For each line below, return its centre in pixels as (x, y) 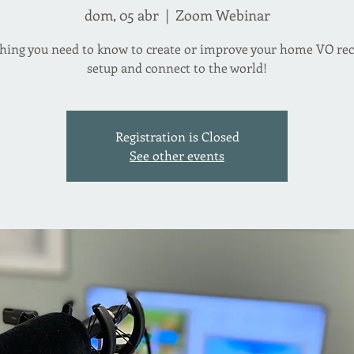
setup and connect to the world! (177, 68)
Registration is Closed (177, 136)
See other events (177, 155)
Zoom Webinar (222, 15)
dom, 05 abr (121, 15)
